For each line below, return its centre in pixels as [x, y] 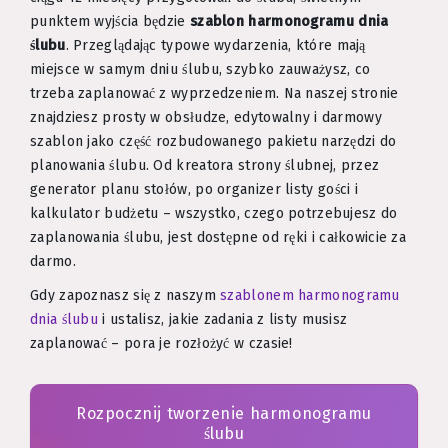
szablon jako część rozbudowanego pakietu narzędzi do [213, 141]
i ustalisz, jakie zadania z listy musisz [223, 319]
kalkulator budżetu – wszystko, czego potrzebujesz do [214, 213]
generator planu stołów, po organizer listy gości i [194, 189]
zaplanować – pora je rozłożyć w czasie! [161, 343]
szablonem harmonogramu [310, 295]
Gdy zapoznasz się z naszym [125, 295]
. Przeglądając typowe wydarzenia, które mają [215, 45]
